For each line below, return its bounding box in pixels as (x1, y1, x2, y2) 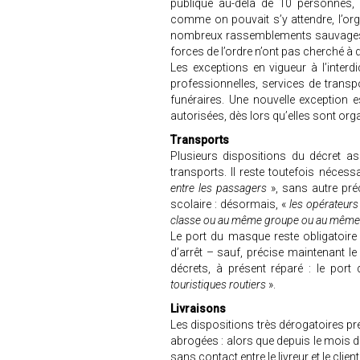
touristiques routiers (170, 278, 266, 291)
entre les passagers (170, 182, 268, 194)
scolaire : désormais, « (170, 198, 286, 211)
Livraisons (170, 302, 226, 315)
